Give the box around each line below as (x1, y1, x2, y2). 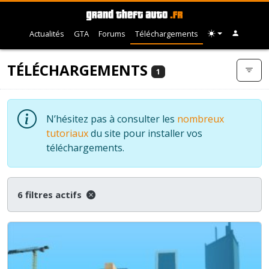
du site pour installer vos (88, 126, 202, 140)
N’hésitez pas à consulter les (46, 112, 177, 125)
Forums (98, 28, 126, 39)
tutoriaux (46, 126, 88, 140)
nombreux (177, 112, 224, 125)
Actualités (29, 28, 65, 39)
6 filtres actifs (17, 188, 84, 201)
